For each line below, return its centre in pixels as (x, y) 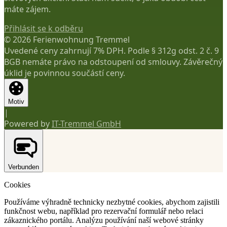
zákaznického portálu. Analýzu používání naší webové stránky (104, 220)
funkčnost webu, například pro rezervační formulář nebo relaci (104, 211)
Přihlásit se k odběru (44, 29)
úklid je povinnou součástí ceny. (65, 73)
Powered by (27, 124)
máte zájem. (27, 9)
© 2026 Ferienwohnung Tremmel (67, 40)
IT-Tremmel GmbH (86, 124)
